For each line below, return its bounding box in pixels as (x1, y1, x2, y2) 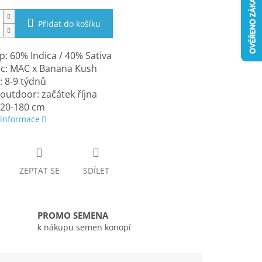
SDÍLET (82, 165, 109, 177)
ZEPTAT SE (19, 165, 60, 177)
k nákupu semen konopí (37, 222, 131, 233)
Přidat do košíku (37, 18, 101, 30)
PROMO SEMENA (37, 209, 108, 222)
